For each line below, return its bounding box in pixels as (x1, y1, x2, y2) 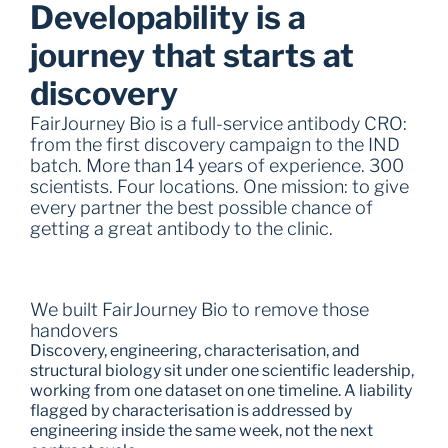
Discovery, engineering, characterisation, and (30, 341, 360, 360)
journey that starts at (30, 36, 354, 75)
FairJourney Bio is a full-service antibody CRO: (30, 113, 407, 134)
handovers (30, 320, 118, 341)
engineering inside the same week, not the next (30, 421, 373, 440)
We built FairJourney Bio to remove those (30, 299, 369, 320)
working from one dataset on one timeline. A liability (30, 381, 412, 400)
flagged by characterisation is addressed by (30, 401, 352, 420)
